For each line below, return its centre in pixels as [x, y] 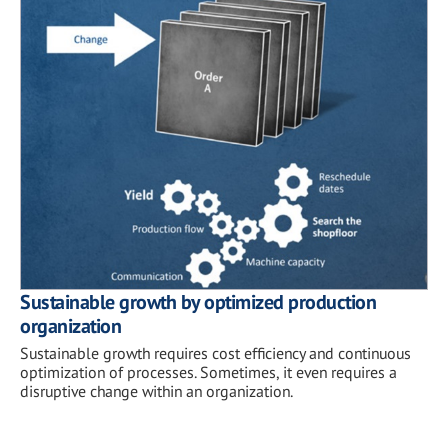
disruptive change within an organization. [156, 391]
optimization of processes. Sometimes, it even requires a [208, 372]
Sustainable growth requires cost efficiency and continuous [215, 353]
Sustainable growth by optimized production [198, 302]
